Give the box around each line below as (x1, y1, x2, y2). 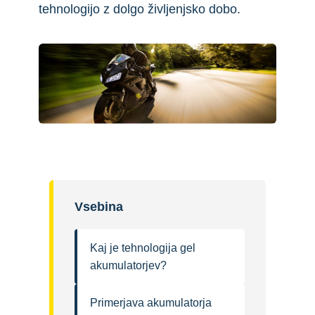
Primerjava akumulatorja (90, 297, 212, 309)
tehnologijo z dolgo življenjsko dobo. (39, 2, 240, 16)
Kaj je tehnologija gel (90, 242, 195, 255)
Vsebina (75, 200, 123, 214)
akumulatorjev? (90, 259, 167, 272)
